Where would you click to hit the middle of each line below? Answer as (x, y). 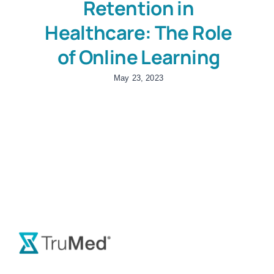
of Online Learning (139, 57)
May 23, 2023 (139, 78)
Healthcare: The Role (139, 32)
